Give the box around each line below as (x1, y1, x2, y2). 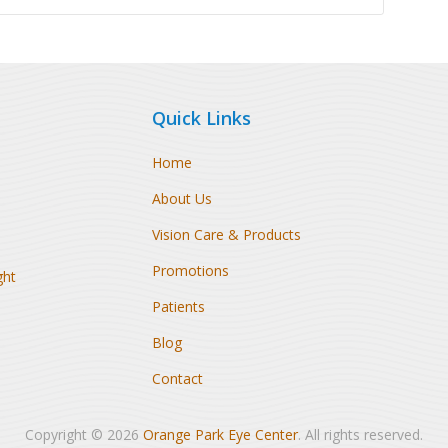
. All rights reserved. (298, 425, 423, 444)
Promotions (151, 261, 229, 280)
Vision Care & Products (151, 225, 301, 244)
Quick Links (151, 106, 251, 130)
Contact (151, 369, 203, 388)
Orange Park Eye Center (143, 425, 298, 444)
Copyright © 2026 (25, 425, 143, 444)
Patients (151, 297, 205, 316)
